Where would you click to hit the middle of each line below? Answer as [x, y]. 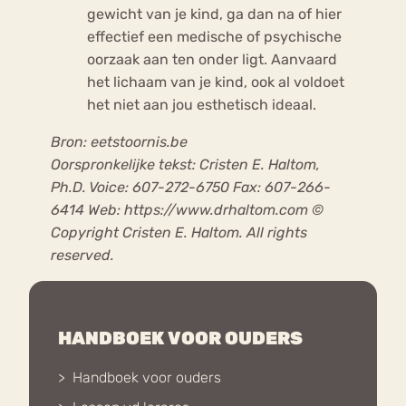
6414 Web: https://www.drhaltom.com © [187, 209]
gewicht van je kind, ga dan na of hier [214, 14]
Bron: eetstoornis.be [119, 141]
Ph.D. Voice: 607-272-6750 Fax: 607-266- [191, 187]
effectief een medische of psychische [214, 36]
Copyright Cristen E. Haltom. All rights [179, 232]
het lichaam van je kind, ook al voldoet [216, 82]
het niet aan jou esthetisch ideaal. [202, 104]
